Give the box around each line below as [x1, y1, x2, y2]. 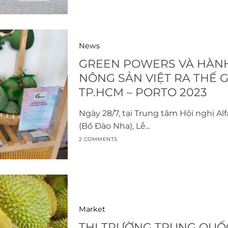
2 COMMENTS [78, 136, 118, 143]
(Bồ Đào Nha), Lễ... [78, 121, 150, 131]
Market [78, 204, 105, 214]
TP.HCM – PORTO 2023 [78, 85, 207, 99]
